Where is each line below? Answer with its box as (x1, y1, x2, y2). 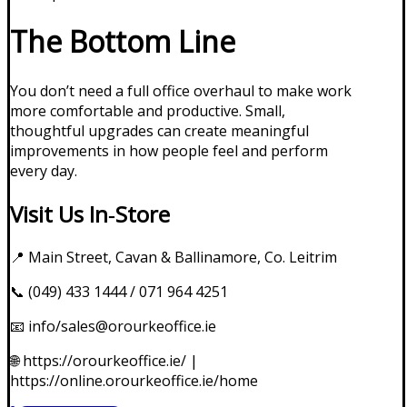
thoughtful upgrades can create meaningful (10, 120, 309, 141)
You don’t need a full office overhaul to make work (10, 80, 352, 101)
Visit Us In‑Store (10, 198, 170, 229)
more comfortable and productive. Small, (10, 100, 285, 121)
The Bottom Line (10, 22, 235, 62)
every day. (10, 160, 77, 181)
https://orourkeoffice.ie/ (23, 350, 186, 371)
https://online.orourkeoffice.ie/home (10, 370, 258, 391)
